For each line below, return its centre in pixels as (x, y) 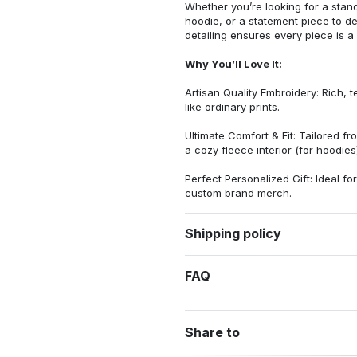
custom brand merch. (238, 192)
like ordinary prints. (232, 106)
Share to (212, 333)
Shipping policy (233, 234)
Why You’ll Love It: (233, 63)
